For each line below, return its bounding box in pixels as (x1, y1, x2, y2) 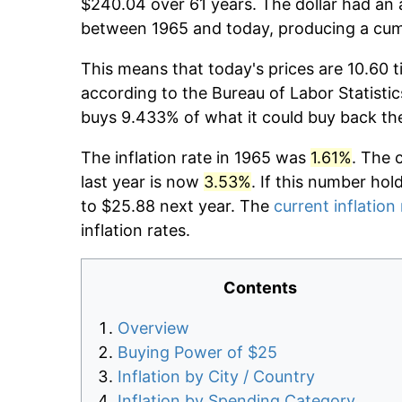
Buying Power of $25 (118, 343, 277, 363)
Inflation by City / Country (118, 367, 315, 387)
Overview (118, 319, 189, 338)
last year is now (81, 172, 204, 192)
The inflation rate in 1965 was (81, 148, 310, 168)
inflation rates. (81, 221, 190, 240)
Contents (223, 278, 297, 298)
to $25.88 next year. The (81, 197, 274, 216)
